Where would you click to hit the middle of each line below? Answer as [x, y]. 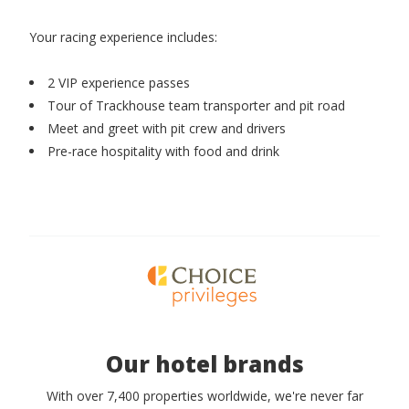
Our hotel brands [204, 364]
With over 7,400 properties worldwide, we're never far [204, 396]
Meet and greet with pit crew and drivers [167, 129]
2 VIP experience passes [119, 83]
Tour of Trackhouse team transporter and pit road [196, 106]
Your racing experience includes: [123, 37]
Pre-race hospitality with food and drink [163, 152]
